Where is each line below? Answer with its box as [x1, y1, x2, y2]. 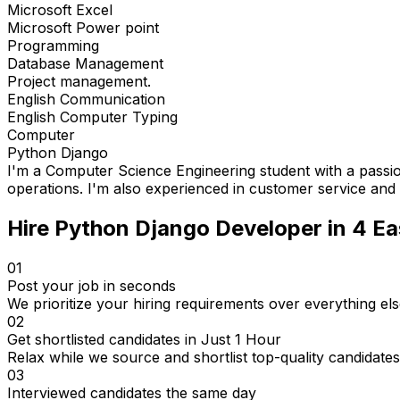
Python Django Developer [54, 214, 322, 241]
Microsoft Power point [7, 19, 159, 37]
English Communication [7, 90, 165, 109]
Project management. [7, 72, 151, 91]
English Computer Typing [7, 108, 178, 127]
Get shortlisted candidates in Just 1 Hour [7, 329, 281, 348]
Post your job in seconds [7, 276, 176, 295]
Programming [7, 37, 99, 55]
